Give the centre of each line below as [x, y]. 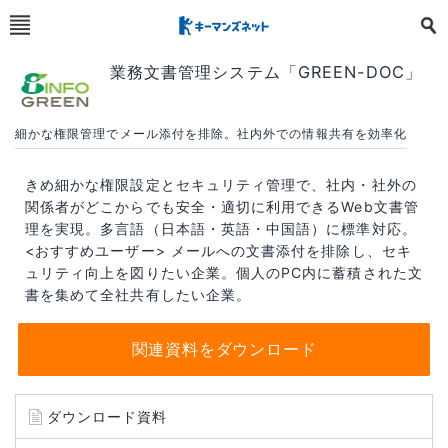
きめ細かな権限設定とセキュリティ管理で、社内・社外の [221, 184]
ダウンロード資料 [107, 416]
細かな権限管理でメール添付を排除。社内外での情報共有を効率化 [211, 133]
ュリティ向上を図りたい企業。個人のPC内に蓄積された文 [224, 272]
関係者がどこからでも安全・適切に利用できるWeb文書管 [222, 206]
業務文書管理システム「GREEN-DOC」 [266, 72]
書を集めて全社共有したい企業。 [138, 294]
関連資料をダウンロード [224, 349]
